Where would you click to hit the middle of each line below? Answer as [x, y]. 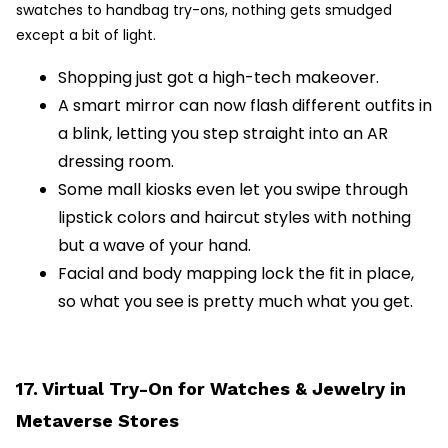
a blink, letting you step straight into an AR [223, 134]
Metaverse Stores [97, 421]
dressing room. [116, 162]
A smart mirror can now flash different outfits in [245, 106]
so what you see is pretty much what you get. [235, 302]
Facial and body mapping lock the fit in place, [236, 274]
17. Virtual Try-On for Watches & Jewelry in [211, 389]
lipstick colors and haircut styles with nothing [234, 218]
